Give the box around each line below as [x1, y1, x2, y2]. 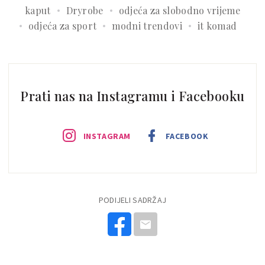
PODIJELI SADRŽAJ [98, 194, 167, 205]
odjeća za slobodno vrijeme [118, 4, 241, 17]
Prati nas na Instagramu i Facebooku [20, 86, 245, 105]
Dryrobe [66, 4, 104, 17]
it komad [197, 19, 237, 32]
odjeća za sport [28, 19, 97, 32]
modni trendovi [112, 19, 182, 32]
